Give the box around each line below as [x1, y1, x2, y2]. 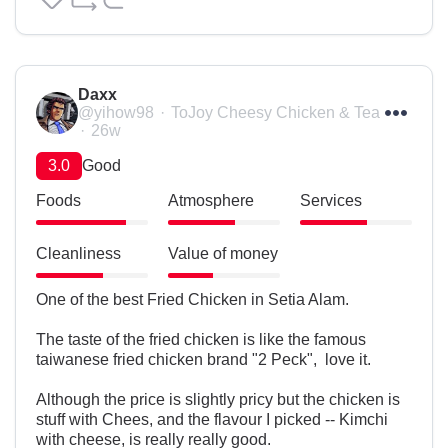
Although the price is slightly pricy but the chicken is [36, 391, 400, 409]
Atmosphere [168, 192, 254, 210]
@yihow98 [78, 104, 154, 122]
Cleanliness [36, 245, 121, 263]
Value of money [168, 245, 278, 263]
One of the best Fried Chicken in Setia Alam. [36, 291, 349, 309]
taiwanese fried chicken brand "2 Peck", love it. [36, 351, 371, 369]
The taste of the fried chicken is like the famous [36, 331, 366, 349]
